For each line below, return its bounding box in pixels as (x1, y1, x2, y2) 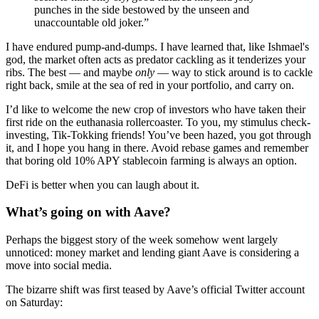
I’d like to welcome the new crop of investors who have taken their (6, 103, 305, 115)
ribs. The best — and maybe (6, 66, 135, 78)
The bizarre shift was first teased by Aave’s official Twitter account (6, 283, 305, 296)
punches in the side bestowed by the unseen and (34, 3, 249, 16)
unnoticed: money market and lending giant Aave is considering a (6, 246, 299, 259)
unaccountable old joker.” (34, 16, 149, 28)
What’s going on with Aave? (6, 204, 171, 220)
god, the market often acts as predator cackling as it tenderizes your (6, 53, 305, 66)
